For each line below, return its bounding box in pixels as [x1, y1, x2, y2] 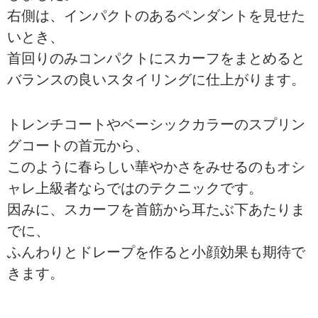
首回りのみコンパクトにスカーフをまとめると [7, 50, 305, 67]
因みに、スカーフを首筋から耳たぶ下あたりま [7, 201, 305, 218]
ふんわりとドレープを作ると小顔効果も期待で [7, 243, 305, 261]
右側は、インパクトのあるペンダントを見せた [7, 7, 305, 24]
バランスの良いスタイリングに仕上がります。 [7, 71, 305, 88]
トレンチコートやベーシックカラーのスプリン [7, 116, 305, 133]
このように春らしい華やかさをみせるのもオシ [7, 158, 305, 175]
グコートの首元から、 [7, 137, 149, 154]
